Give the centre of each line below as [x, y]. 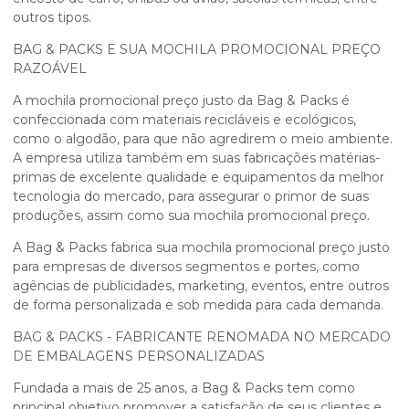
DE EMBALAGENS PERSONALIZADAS [139, 356]
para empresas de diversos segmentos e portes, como [186, 266]
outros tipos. [52, 17]
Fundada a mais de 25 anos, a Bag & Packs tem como [184, 388]
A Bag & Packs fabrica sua [97, 247]
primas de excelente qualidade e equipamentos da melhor [199, 177]
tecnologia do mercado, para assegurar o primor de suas [191, 196]
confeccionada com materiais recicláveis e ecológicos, [184, 119]
